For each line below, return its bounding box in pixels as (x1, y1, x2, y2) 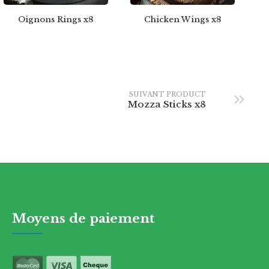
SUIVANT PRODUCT (129, 89, 206, 98)
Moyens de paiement (12, 211, 156, 227)
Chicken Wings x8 (144, 14, 221, 25)
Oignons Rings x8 (18, 14, 94, 25)
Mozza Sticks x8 (128, 98, 206, 110)
